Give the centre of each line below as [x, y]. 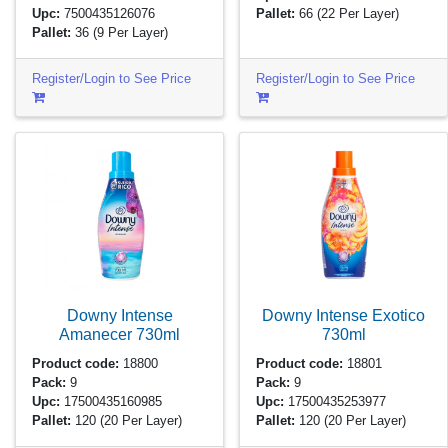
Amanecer [97, 334]
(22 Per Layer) [358, 13]
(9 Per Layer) [131, 32]
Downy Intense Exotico [343, 315]
